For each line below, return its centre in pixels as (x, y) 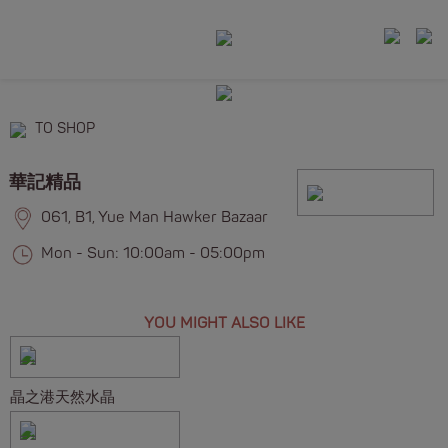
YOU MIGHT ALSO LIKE (224, 323)
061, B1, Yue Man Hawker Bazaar (154, 217)
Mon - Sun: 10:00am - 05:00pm (152, 253)
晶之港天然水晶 (62, 397)
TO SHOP (65, 129)
